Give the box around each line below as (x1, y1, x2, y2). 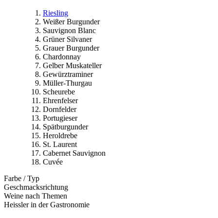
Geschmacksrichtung (4, 182, 68, 191)
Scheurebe (43, 87, 75, 96)
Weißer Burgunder (43, 17, 100, 26)
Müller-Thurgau (43, 78, 92, 87)
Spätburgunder (43, 122, 88, 131)
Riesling (43, 8, 68, 17)
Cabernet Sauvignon (43, 148, 106, 157)
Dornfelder (43, 105, 76, 113)
